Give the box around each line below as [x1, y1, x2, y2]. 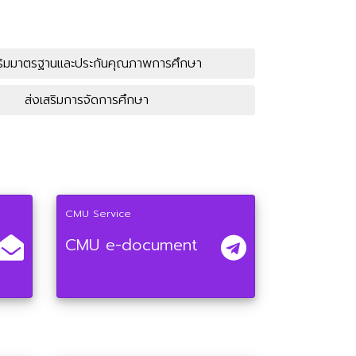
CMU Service [65, 206, 131, 221]
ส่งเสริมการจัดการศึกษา [25, 91, 149, 110]
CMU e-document [65, 233, 198, 257]
